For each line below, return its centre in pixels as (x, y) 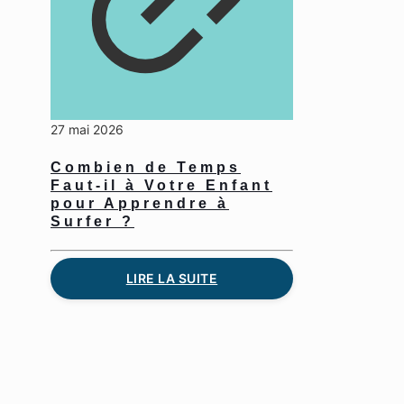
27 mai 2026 (87, 129)
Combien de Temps (146, 168)
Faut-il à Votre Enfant (161, 186)
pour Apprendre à (140, 204)
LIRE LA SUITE (172, 279)
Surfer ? (92, 222)
